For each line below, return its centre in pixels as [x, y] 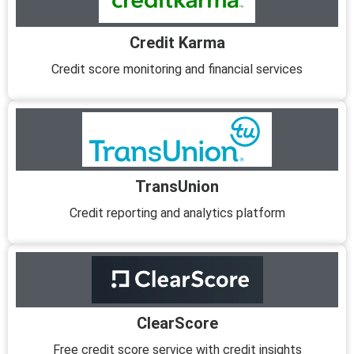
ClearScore [177, 323]
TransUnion [177, 186]
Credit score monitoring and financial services [177, 69]
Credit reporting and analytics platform [177, 213]
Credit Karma [177, 42]
